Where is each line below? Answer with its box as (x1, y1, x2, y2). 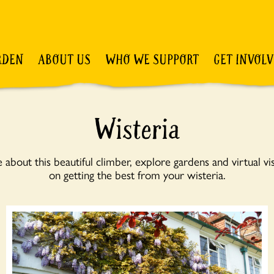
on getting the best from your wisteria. (48, 166, 226, 183)
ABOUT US (38, 51, 91, 68)
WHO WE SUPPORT (105, 51, 199, 68)
